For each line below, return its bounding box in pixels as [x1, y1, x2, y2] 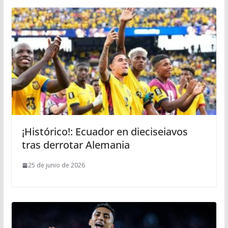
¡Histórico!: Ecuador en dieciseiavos [21, 125, 188, 139]
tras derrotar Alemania [21, 138, 130, 152]
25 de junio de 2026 [27, 161, 85, 170]
